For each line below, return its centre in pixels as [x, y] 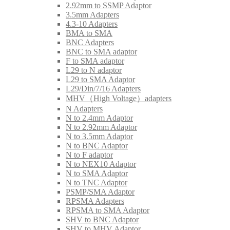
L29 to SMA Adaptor [100, 79]
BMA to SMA [89, 33]
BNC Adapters [90, 42]
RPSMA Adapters [95, 201]
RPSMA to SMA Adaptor [108, 210]
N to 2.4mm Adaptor [99, 118]
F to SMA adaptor [95, 61]
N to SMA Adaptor [97, 173]
